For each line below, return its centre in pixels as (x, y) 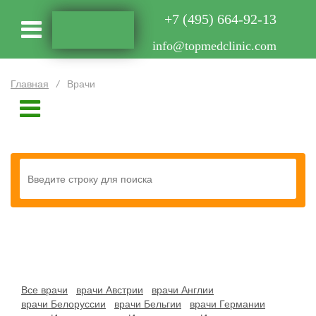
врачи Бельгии (148, 304)
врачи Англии (183, 290)
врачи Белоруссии (63, 304)
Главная (30, 84)
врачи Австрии (110, 290)
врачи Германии (227, 304)
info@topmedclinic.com (215, 46)
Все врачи (44, 290)
